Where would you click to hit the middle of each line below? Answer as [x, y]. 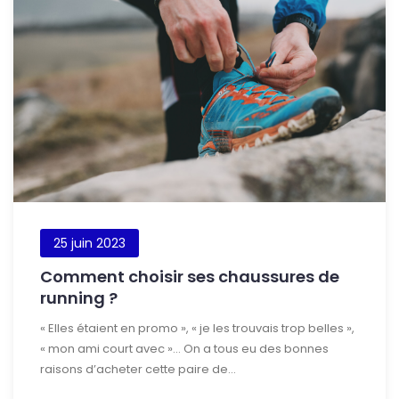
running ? [79, 297]
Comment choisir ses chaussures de [190, 276]
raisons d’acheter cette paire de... [138, 369]
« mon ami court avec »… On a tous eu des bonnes [184, 348]
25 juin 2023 [90, 243]
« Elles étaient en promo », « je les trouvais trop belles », [197, 328]
